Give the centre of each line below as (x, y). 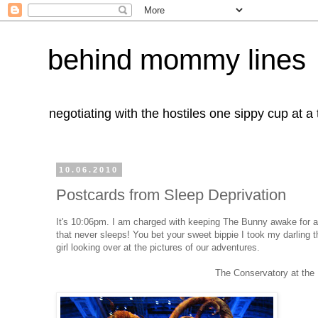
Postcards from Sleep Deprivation (171, 194)
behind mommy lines (177, 60)
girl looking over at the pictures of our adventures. (158, 247)
